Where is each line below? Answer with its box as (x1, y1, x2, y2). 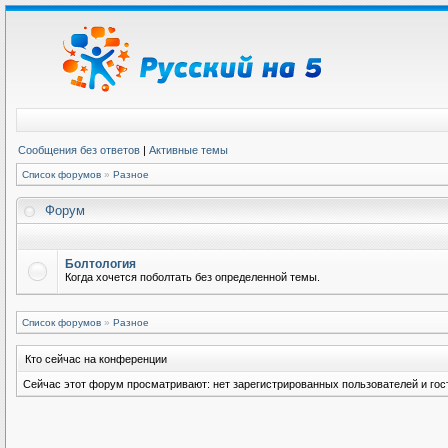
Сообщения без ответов (18, 144, 140, 156)
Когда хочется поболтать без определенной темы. (65, 271, 320, 283)
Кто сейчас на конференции (25, 353, 167, 365)
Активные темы (149, 144, 228, 156)
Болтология (65, 257, 136, 271)
